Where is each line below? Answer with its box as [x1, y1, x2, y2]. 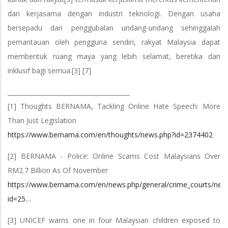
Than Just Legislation [8, 115, 78, 125]
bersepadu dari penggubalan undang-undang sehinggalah [8, 22, 220, 33]
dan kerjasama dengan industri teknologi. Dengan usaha [8, 8, 220, 18]
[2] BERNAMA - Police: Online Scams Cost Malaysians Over [8, 151, 220, 161]
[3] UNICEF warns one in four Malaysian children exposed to [8, 215, 220, 225]
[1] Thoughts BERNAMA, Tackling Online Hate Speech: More [8, 101, 220, 111]
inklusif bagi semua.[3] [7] [8, 65, 91, 75]
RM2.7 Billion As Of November [8, 165, 108, 175]
